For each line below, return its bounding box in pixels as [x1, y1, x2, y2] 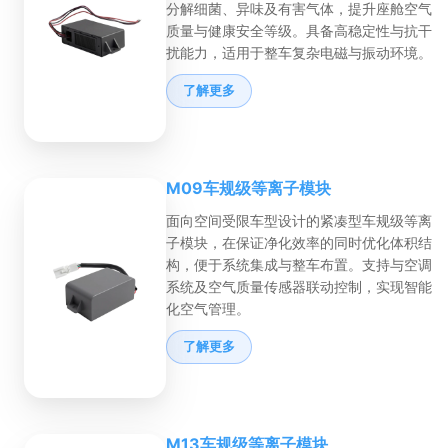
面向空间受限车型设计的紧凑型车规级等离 [165, 212, 432, 230]
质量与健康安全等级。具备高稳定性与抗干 [165, 22, 432, 40]
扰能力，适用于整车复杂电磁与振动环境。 [165, 44, 432, 62]
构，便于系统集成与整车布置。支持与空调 [165, 256, 432, 274]
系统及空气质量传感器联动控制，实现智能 [165, 278, 432, 296]
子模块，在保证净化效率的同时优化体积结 [165, 234, 432, 252]
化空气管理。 [165, 300, 250, 318]
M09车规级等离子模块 [165, 178, 331, 199]
